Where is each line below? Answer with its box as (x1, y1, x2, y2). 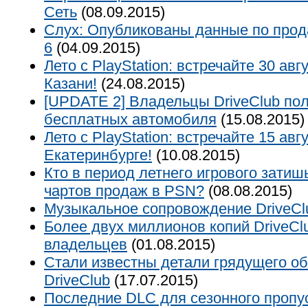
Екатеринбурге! (44, 146, 152, 164)
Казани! (44, 75, 97, 92)
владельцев (44, 236, 127, 253)
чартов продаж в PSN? (44, 182, 204, 199)
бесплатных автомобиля (44, 111, 217, 128)
